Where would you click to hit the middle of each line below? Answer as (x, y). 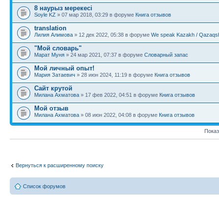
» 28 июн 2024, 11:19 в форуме (115, 75)
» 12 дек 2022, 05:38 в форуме (112, 34)
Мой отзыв (51, 108)
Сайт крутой (53, 88)
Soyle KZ (45, 14)
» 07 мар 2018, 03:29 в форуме (96, 14)
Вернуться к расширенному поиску (60, 165)
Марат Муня (49, 55)
